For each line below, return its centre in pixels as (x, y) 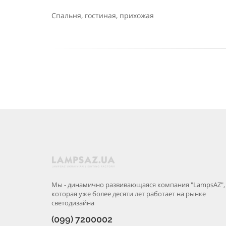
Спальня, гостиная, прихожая (103, 15)
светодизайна (73, 203)
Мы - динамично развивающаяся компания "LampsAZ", (138, 184)
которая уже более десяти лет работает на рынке (129, 193)
